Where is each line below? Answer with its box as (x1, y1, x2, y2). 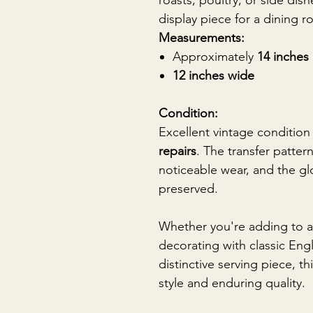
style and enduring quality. (159, 275, 305, 291)
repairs (159, 143, 196, 159)
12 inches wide (173, 68, 254, 83)
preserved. (159, 181, 218, 196)
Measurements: (159, 30, 245, 45)
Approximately (173, 49, 257, 64)
